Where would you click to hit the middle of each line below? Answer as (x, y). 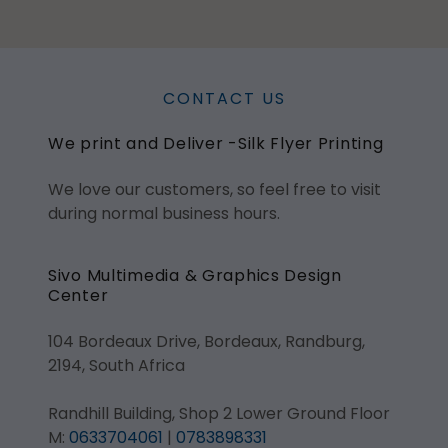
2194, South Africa (116, 365)
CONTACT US (224, 98)
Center (78, 295)
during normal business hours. (164, 213)
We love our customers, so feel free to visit (214, 189)
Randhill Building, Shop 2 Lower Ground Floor (219, 413)
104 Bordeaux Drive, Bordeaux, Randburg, (206, 341)
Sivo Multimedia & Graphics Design (195, 275)
